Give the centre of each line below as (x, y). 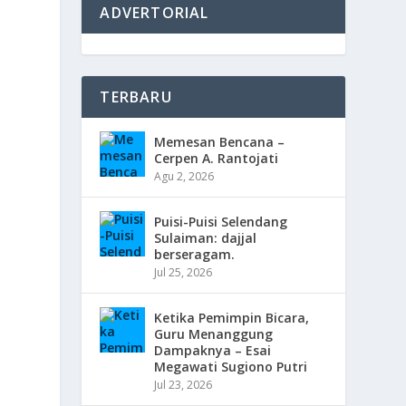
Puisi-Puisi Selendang (221, 222)
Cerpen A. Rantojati (217, 158)
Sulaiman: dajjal (206, 238)
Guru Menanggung (214, 334)
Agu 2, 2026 (184, 176)
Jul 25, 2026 (184, 272)
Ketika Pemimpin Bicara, (232, 318)
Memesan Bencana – (220, 142)
